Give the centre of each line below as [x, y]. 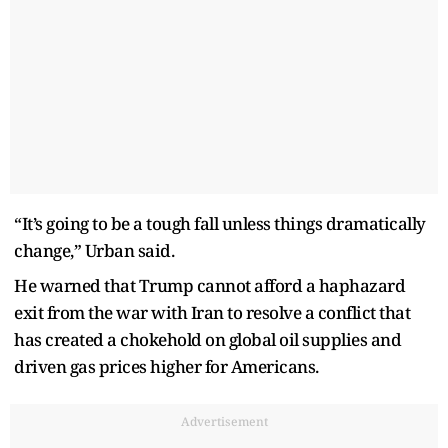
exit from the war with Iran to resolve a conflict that [212, 313]
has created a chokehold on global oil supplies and [207, 340]
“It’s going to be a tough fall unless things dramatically [220, 224]
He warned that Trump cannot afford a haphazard [209, 286]
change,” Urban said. [94, 251]
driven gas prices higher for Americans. [166, 367]
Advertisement [224, 422]
